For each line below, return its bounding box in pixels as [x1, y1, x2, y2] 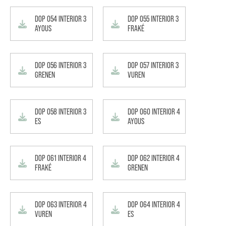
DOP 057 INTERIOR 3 [128, 61, 179, 70]
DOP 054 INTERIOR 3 [35, 14, 86, 24]
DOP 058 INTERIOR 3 [35, 107, 86, 117]
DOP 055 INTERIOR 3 [128, 14, 179, 24]
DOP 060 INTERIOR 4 [128, 107, 180, 117]
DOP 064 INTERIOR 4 [128, 200, 180, 209]
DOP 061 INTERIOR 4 [35, 153, 86, 163]
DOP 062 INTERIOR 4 [128, 153, 180, 163]
